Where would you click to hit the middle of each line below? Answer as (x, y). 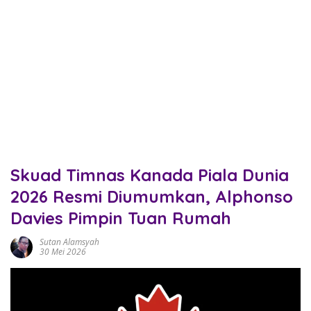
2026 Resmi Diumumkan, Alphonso (152, 196)
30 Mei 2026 (63, 252)
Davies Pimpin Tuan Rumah (121, 218)
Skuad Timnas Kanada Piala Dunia (150, 175)
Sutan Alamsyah (69, 242)
